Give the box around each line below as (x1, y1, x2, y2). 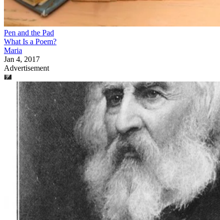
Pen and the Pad (4, 28, 54, 37)
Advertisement (4, 63, 49, 72)
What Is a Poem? (4, 37, 56, 46)
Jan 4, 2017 (4, 55, 40, 63)
